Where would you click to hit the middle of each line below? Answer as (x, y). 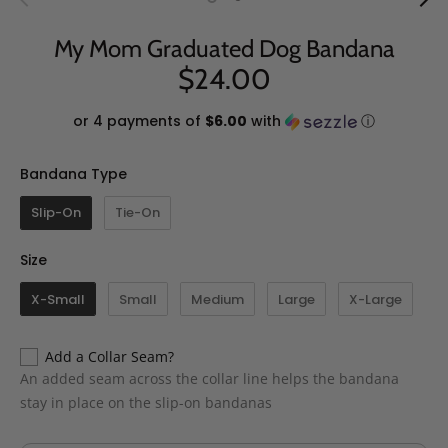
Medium (217, 299)
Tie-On (137, 213)
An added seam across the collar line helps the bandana (209, 379)
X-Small (58, 299)
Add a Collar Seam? (109, 357)
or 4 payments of (139, 120)
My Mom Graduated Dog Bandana (224, 48)
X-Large (375, 299)
